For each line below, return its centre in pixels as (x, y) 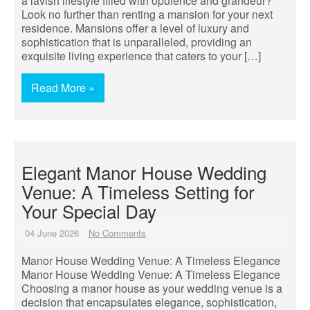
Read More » (63, 88)
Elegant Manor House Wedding (144, 172)
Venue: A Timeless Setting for (138, 191)
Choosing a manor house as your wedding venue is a (152, 288)
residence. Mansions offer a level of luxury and (135, 28)
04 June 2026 (52, 233)
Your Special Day (89, 211)
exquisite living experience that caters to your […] (141, 56)
